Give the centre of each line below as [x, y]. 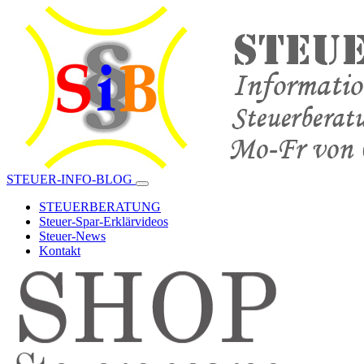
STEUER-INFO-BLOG [71, 179]
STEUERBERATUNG [100, 207]
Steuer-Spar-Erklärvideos [104, 221]
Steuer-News [72, 236]
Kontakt [60, 251]
